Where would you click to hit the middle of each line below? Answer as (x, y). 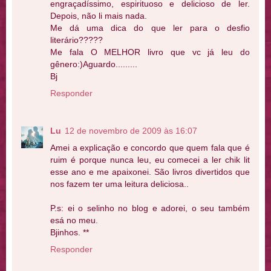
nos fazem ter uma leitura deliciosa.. (119, 184)
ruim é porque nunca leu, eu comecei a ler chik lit (150, 159)
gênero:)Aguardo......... (94, 64)
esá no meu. (74, 220)
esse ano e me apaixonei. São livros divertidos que (150, 171)
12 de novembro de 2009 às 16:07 (131, 130)
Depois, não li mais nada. (99, 15)
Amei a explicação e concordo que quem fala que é (150, 147)
